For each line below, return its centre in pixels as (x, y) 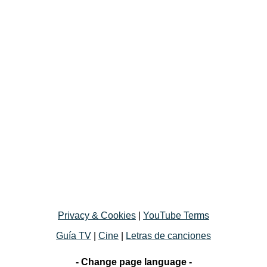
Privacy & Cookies (97, 215)
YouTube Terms (176, 215)
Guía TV (74, 235)
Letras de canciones (168, 235)
